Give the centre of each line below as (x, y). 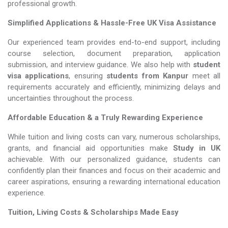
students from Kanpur (146, 76)
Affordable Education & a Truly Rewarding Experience (105, 118)
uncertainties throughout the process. (71, 98)
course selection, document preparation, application (114, 53)
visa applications (38, 76)
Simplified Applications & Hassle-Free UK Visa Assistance (112, 23)
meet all (205, 76)
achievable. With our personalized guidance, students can (114, 159)
